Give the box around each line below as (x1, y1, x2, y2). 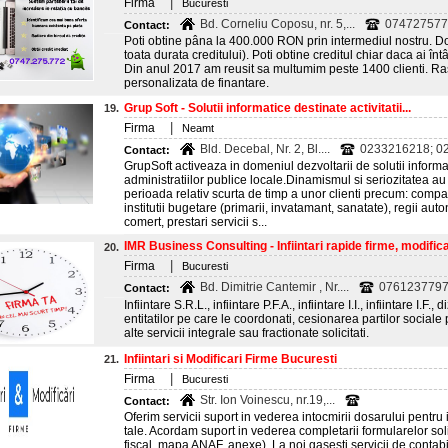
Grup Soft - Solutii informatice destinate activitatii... (124, 101, 411, 115)
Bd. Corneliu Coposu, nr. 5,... (200, 17, 355, 31)
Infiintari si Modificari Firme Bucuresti (124, 352, 337, 366)
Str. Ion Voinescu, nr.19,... (200, 393, 335, 407)
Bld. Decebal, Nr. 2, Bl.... (200, 142, 330, 156)
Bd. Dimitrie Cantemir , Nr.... (200, 280, 349, 294)
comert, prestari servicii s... (124, 215, 267, 229)
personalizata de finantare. (124, 76, 269, 90)
